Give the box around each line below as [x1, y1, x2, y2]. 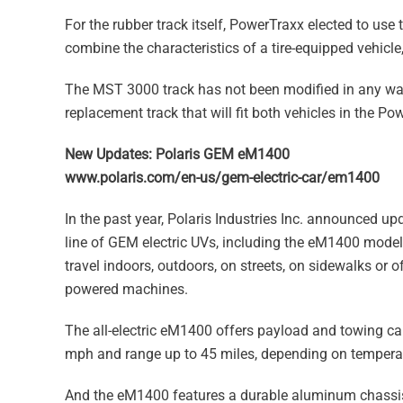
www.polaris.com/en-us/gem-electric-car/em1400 [65, 168, 380, 186]
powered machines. [65, 280, 188, 298]
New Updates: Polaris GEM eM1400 [65, 145, 290, 163]
